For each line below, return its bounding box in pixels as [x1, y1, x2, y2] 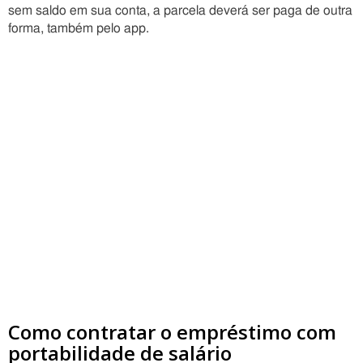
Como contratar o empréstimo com [8, 318, 336, 345]
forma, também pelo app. [8, 22, 149, 35]
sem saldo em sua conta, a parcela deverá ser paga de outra [8, 4, 352, 17]
